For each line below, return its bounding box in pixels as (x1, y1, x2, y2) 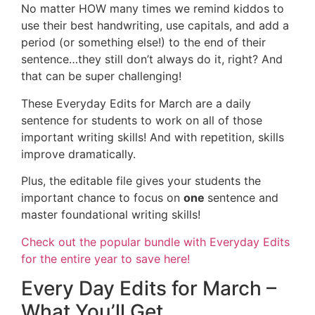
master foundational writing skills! (21, 207, 200, 222)
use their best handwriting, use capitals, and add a (21, 18, 289, 33)
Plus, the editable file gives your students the (21, 174, 261, 188)
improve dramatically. (21, 146, 136, 161)
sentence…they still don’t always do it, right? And (21, 52, 283, 67)
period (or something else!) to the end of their (21, 35, 266, 50)
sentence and (207, 191, 278, 205)
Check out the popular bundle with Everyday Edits (21, 234, 290, 249)
